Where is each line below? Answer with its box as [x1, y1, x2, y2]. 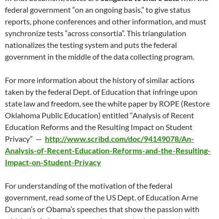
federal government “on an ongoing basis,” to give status [5, 5, 191, 15]
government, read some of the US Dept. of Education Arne [5, 193, 198, 202]
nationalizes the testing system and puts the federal [5, 40, 177, 50]
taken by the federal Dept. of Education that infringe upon [5, 87, 197, 97]
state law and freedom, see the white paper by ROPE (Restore [5, 99, 210, 109]
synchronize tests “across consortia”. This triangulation [5, 28, 186, 38]
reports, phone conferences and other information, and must [5, 17, 206, 26]
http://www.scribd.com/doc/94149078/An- [45, 134, 194, 144]
